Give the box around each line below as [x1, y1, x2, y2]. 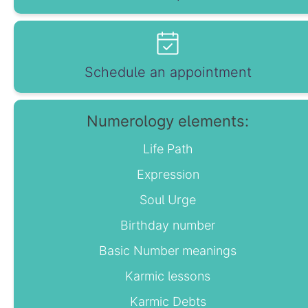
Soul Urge [140, 192, 196, 208]
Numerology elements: [87, 112, 249, 131]
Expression [136, 167, 199, 182]
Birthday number [120, 218, 215, 233]
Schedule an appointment [84, 64, 252, 81]
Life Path [142, 142, 193, 157]
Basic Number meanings [99, 243, 236, 258]
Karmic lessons [125, 269, 210, 284]
